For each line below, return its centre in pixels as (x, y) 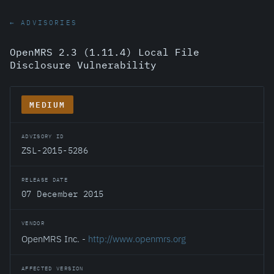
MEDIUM (47, 105)
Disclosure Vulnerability (83, 65)
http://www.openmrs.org (137, 239)
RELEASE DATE (45, 180)
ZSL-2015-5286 (55, 150)
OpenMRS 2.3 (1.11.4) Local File (105, 52)
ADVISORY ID (43, 136)
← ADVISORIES (43, 23)
